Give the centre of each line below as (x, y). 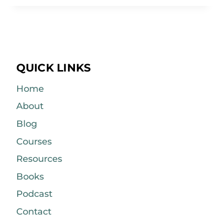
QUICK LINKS (54, 68)
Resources (39, 159)
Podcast (34, 194)
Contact (34, 211)
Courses (34, 141)
